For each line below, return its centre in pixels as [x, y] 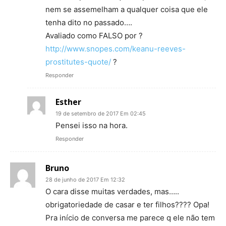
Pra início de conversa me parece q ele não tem [130, 218]
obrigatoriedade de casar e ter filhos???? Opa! [127, 205]
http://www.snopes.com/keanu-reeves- [116, 49]
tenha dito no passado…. [89, 23]
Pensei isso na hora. [92, 126]
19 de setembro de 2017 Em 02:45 [101, 114]
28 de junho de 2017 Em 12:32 [85, 180]
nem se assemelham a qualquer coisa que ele [127, 10]
